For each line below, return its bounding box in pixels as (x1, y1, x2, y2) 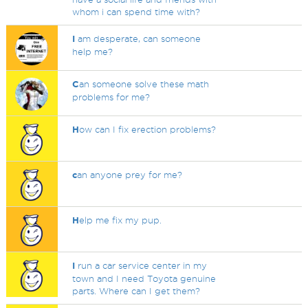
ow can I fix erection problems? (79, 124, 217, 134)
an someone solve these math (79, 79, 210, 89)
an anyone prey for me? (77, 170, 183, 179)
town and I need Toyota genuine (72, 274, 217, 283)
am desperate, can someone (75, 34, 201, 43)
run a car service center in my (75, 261, 208, 270)
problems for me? (72, 92, 151, 102)
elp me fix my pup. (79, 215, 162, 225)
